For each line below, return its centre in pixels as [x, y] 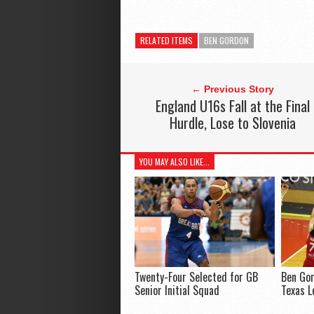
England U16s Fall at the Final [232, 106]
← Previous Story [232, 89]
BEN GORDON [226, 41]
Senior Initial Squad [177, 291]
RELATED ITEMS [166, 41]
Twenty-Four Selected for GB [196, 277]
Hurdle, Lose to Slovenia [232, 123]
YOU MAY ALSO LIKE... [174, 162]
